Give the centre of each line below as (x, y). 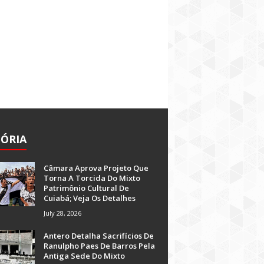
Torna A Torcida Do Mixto (92, 178)
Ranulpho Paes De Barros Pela (99, 246)
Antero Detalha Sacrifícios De (99, 236)
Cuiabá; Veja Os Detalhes (90, 198)
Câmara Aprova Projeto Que (96, 168)
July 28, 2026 (62, 213)
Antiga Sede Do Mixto (84, 256)
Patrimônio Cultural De (86, 188)
